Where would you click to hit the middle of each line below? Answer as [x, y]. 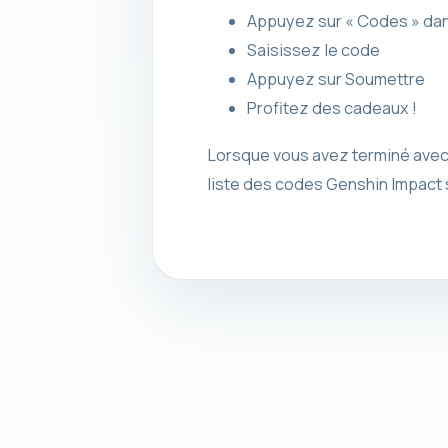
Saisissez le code [313, 50]
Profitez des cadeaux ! [331, 108]
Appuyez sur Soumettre [335, 79]
